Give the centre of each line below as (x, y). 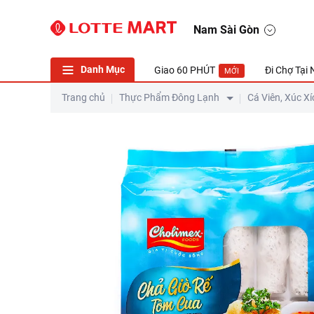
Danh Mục (102, 69)
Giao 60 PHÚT (185, 70)
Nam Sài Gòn (226, 30)
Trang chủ (83, 97)
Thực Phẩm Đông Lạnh (169, 97)
